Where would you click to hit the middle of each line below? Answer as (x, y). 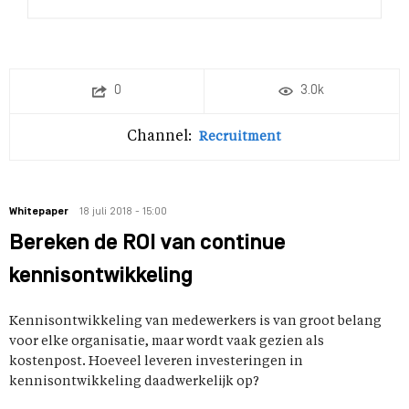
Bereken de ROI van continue (147, 244)
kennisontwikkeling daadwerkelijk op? (134, 382)
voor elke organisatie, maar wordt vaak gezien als (167, 341)
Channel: (159, 137)
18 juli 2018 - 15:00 (123, 212)
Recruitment (240, 137)
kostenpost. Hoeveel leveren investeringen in (156, 362)
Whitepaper (39, 212)
